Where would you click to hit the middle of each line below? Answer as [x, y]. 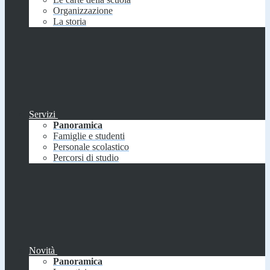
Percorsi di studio [86, 158]
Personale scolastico [91, 147]
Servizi [42, 115]
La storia [70, 22]
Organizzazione [83, 11]
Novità [42, 251]
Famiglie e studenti [89, 136]
